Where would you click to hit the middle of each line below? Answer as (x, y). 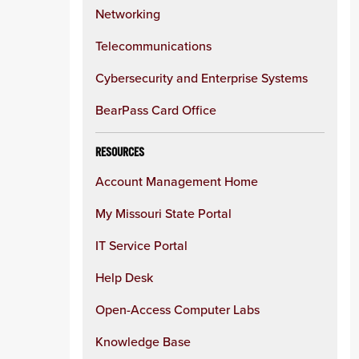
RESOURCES (120, 152)
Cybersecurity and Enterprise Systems (202, 78)
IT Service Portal (141, 245)
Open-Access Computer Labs (177, 309)
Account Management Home (177, 181)
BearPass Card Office (156, 110)
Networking (128, 14)
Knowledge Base (143, 341)
